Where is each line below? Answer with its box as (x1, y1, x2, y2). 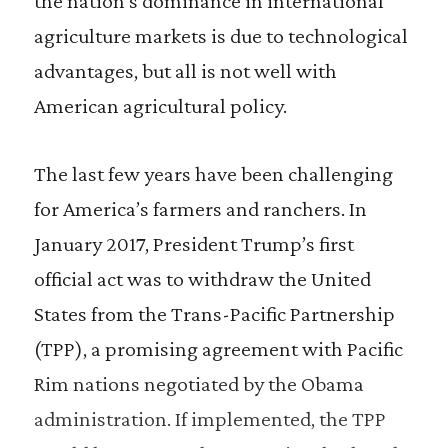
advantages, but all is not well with (33, 58, 337, 83)
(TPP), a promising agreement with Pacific (33, 336, 403, 361)
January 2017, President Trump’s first (33, 231, 354, 256)
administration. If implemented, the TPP (33, 406, 386, 431)
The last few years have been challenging (33, 161, 393, 186)
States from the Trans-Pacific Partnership (33, 301, 395, 326)
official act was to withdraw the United (33, 266, 371, 291)
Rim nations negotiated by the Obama (33, 371, 364, 396)
